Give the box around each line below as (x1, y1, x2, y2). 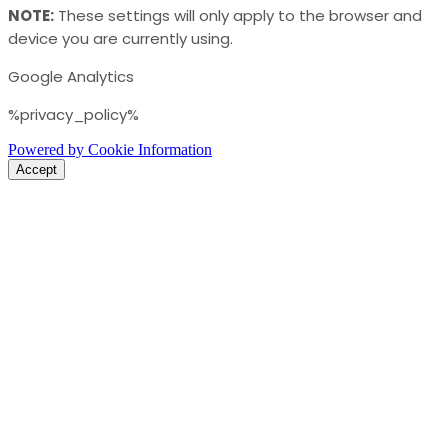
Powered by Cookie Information (8, 140, 212, 158)
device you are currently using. (8, 27, 233, 49)
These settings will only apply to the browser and (54, 4, 422, 26)
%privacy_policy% (8, 103, 139, 125)
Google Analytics (8, 65, 134, 87)
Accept (16, 161, 57, 177)
